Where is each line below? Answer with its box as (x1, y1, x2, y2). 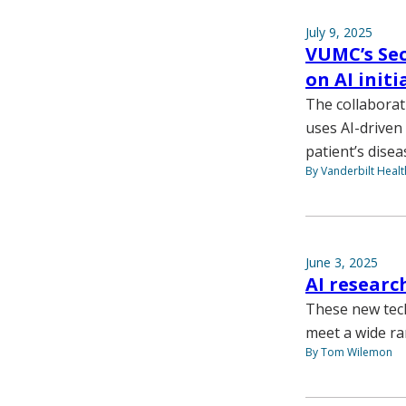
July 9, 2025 (305, 23, 372, 41)
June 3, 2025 (305, 253, 378, 271)
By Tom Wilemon (305, 343, 392, 360)
